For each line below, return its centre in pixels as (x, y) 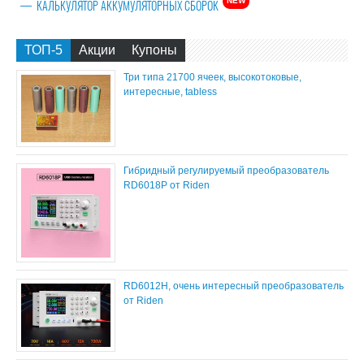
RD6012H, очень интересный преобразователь (234, 286)
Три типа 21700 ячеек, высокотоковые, (213, 77)
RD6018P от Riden (167, 185)
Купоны (154, 50)
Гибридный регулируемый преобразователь (227, 170)
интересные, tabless (171, 91)
